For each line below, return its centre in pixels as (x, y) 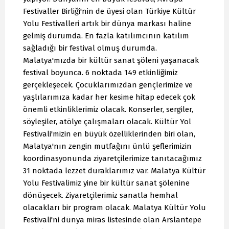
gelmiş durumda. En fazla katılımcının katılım (106, 36)
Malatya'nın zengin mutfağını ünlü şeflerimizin (107, 146)
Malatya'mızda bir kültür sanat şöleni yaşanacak (111, 60)
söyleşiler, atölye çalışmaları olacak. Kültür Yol (107, 121)
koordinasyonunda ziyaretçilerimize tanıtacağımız (112, 158)
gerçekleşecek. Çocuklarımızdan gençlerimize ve (108, 85)
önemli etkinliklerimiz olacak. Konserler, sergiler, (108, 109)
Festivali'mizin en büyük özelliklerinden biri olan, (109, 134)
